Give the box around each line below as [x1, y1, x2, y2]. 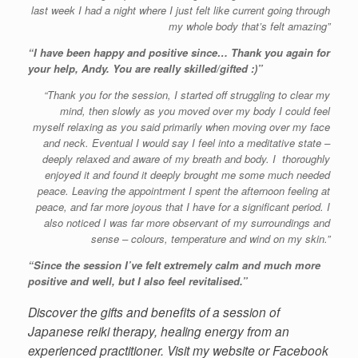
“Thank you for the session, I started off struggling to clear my [44, 86, 330, 102]
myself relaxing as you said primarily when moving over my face [33, 118, 330, 134]
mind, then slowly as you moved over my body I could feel [60, 102, 330, 118]
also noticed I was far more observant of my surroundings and [44, 214, 330, 230]
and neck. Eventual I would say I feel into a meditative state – [43, 134, 330, 150]
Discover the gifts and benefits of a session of [28, 302, 280, 320]
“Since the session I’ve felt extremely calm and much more [28, 257, 320, 272]
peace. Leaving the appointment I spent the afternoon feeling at [38, 182, 330, 198]
